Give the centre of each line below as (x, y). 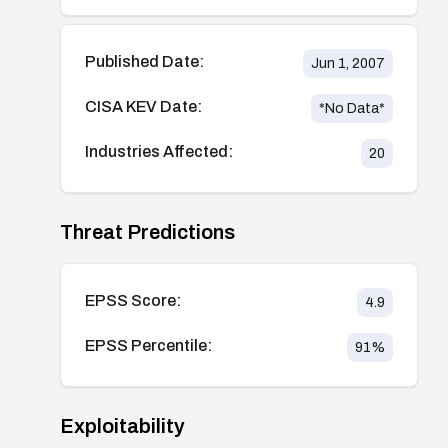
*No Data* (351, 108)
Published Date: (144, 61)
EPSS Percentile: (148, 345)
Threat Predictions (147, 231)
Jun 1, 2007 (347, 63)
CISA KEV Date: (143, 106)
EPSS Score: (133, 300)
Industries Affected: (159, 151)
